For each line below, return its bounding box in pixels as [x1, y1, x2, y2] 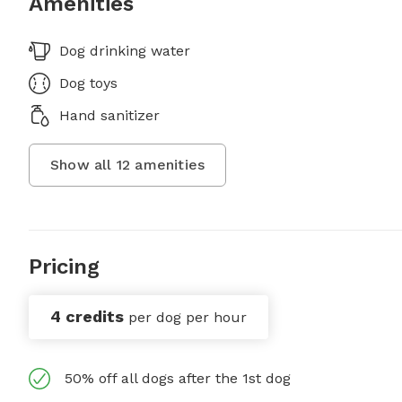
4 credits [50, 307, 124, 327]
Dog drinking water [59, 42, 190, 60]
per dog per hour [128, 309, 247, 327]
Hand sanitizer [59, 107, 160, 125]
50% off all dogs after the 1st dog [65, 370, 291, 388]
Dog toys [59, 74, 118, 92]
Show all [50, 156, 117, 174]
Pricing [29, 254, 100, 280]
